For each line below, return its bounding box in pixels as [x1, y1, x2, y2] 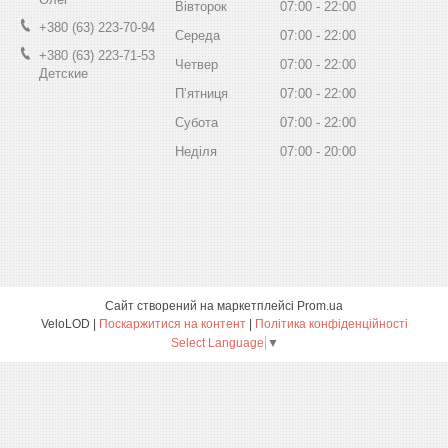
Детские [39, 65, 88, 81]
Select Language [170, 335, 264, 350]
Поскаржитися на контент [98, 317, 246, 331]
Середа [175, 27, 220, 43]
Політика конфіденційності [254, 317, 408, 331]
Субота [175, 114, 218, 130]
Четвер [175, 56, 218, 72]
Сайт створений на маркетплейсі [105, 299, 297, 313]
